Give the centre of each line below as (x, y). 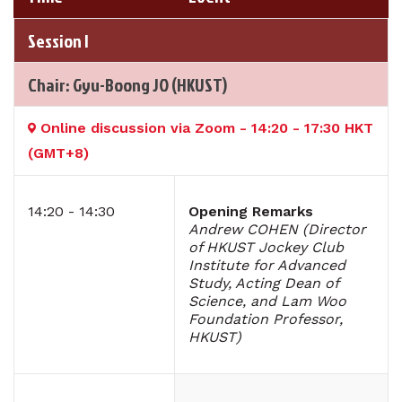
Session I (58, 41)
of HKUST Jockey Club (266, 248)
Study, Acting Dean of (263, 284)
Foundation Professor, (266, 319)
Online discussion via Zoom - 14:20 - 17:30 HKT (207, 128)
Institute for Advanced (267, 266)
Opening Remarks (251, 212)
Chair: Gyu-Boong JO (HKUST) (127, 85)
